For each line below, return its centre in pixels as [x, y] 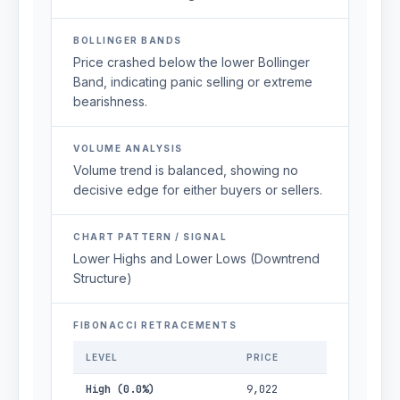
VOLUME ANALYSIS [128, 148]
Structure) [103, 278]
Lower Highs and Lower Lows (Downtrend [196, 258]
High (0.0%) [120, 389]
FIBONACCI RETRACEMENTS [155, 325]
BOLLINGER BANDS [128, 40]
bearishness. [110, 101]
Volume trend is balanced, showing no [186, 170]
